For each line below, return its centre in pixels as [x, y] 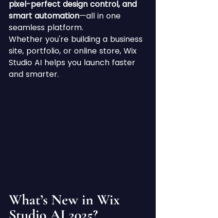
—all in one [101, 16]
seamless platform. [46, 27]
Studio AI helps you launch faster [73, 63]
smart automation [44, 16]
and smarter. [34, 74]
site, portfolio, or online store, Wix [74, 51]
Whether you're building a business [77, 39]
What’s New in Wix [66, 200]
